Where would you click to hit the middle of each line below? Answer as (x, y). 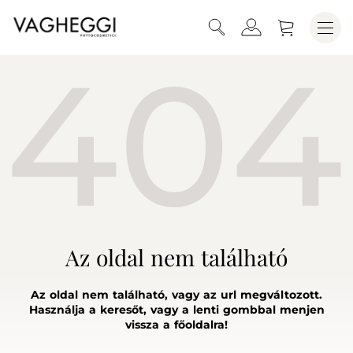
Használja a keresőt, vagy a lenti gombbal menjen (176, 309)
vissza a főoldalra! (176, 324)
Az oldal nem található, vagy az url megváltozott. (176, 294)
